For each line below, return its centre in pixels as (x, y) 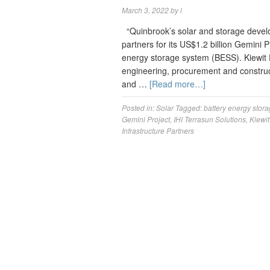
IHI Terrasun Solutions (210, 119)
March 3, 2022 (145, 10)
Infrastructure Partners (158, 130)
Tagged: (190, 108)
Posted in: (139, 108)
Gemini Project (146, 119)
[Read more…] (177, 84)
